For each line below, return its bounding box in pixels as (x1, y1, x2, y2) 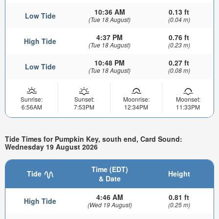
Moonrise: (123, 95, 150, 104)
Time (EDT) (91, 164, 128, 175)
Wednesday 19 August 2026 (5, 141, 98, 152)
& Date (98, 174, 121, 184)
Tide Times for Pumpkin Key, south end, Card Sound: (5, 133, 182, 144)
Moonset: (175, 95, 200, 104)
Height (168, 169, 190, 179)
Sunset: (74, 95, 94, 104)
